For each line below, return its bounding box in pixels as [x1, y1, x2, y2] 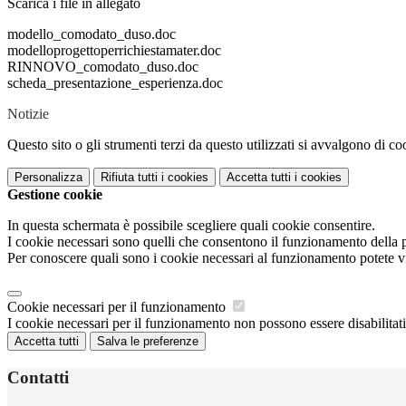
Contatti [7, 367, 69, 387]
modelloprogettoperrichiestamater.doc [7, 43, 221, 59]
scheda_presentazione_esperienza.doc [7, 75, 223, 92]
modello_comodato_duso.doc [7, 26, 176, 43]
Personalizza [14, 170, 82, 185]
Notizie [7, 106, 49, 122]
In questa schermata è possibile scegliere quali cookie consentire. [7, 217, 375, 234]
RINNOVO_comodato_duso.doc [7, 59, 198, 75]
